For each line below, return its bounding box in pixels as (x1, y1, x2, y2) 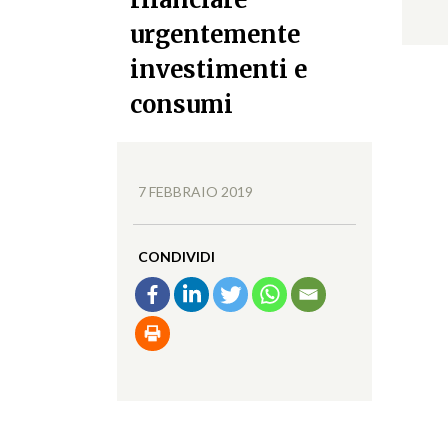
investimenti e (129, 54, 307, 84)
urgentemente (129, 19, 300, 49)
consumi (129, 89, 233, 119)
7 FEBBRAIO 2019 (138, 183, 254, 201)
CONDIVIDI (138, 248, 216, 266)
